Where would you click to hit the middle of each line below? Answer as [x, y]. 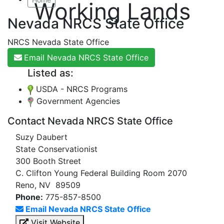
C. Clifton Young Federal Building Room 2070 [101, 173]
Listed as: [50, 73]
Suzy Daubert [41, 137]
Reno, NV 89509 [48, 185]
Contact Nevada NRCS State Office [90, 121]
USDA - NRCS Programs [80, 89]
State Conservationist [56, 149]
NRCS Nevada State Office [58, 42]
